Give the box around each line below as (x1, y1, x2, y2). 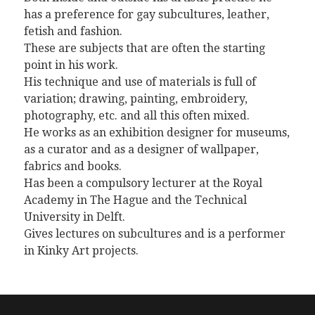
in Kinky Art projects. (23, 243, 139, 257)
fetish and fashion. (23, 24, 122, 38)
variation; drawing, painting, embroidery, (23, 91, 247, 105)
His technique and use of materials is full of (23, 75, 256, 89)
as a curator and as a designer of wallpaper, (23, 142, 259, 156)
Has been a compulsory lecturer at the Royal (23, 176, 262, 190)
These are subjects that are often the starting (23, 41, 265, 55)
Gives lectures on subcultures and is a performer (23, 226, 285, 240)
